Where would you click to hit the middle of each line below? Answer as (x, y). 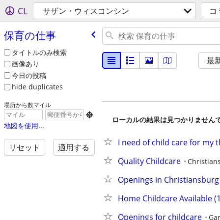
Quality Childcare (149, 161)
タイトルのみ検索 (39, 52)
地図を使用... (24, 126)
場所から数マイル (27, 105)
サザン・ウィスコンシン (86, 11)
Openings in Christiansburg (168, 180)
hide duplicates (37, 87)
